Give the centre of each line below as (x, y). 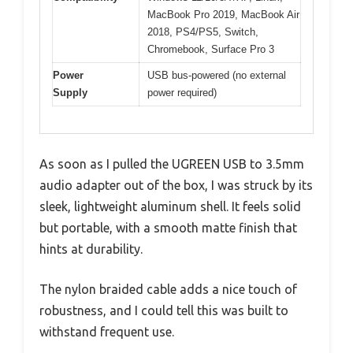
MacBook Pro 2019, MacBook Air (223, 14)
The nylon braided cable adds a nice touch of (168, 290)
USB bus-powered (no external (217, 75)
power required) (182, 92)
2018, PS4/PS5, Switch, (203, 32)
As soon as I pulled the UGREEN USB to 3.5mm (172, 164)
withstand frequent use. (107, 332)
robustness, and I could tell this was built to (164, 311)
